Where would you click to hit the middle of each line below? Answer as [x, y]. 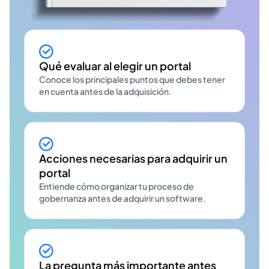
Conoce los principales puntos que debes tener [132, 79]
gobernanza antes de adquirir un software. [122, 198]
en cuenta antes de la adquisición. [105, 91]
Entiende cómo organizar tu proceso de [116, 186]
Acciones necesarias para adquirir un [133, 158]
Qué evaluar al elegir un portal [115, 65]
